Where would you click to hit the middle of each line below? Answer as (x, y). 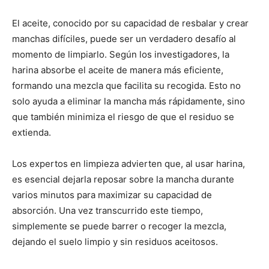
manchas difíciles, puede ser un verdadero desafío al (124, 39)
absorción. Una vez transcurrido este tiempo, (107, 210)
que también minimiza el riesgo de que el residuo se (123, 117)
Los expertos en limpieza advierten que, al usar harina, (128, 164)
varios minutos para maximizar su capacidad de (112, 195)
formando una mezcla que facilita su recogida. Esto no (126, 86)
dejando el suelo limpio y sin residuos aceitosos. (115, 242)
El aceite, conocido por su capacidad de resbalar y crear (130, 23)
